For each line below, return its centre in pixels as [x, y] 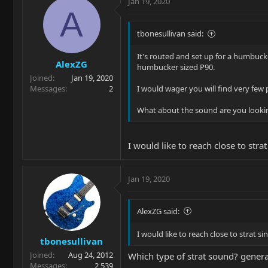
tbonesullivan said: [170, 33]
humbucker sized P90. [176, 67]
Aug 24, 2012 [91, 255]
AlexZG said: [158, 211]
